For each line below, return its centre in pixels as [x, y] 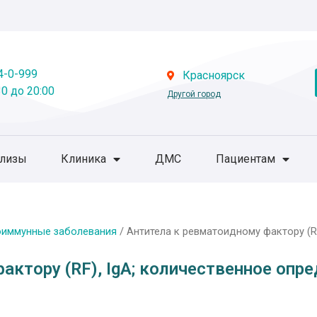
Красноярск [214, 76]
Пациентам [245, 158]
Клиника [84, 158]
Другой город [194, 94]
